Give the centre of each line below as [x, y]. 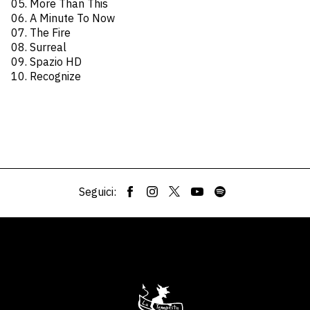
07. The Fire [41, 33]
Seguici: [98, 192]
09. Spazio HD [46, 62]
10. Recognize [46, 76]
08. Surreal [39, 47]
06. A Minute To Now [63, 18]
